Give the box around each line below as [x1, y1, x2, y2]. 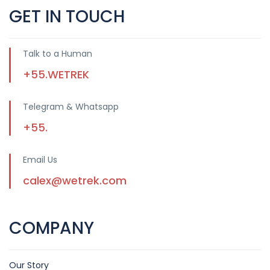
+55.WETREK [23, 67, 89, 83]
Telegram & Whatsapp [23, 101, 119, 113]
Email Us [23, 154, 57, 166]
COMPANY [9, 216, 94, 240]
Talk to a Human [23, 48, 92, 60]
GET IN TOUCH [9, 5, 125, 29]
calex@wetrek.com [23, 173, 127, 189]
